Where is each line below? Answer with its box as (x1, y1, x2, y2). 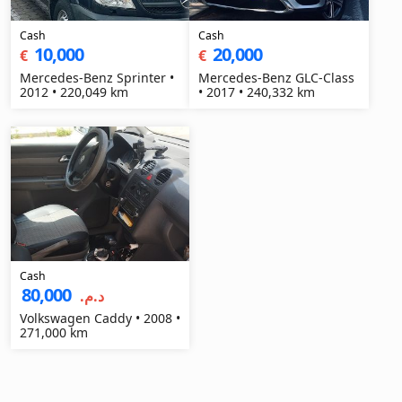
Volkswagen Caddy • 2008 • (20, 310, 180, 327)
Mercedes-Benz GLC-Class (198, 69, 355, 86)
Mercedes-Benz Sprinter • (20, 69, 174, 86)
